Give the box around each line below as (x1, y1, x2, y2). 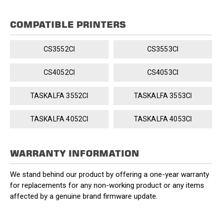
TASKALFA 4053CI (133, 114, 192, 123)
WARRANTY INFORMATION (10, 148, 139, 159)
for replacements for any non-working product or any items (10, 180, 204, 190)
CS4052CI (43, 68, 75, 76)
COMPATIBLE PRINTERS (10, 19, 126, 30)
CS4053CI (147, 68, 179, 76)
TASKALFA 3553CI (133, 91, 192, 100)
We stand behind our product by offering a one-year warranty (10, 169, 209, 179)
